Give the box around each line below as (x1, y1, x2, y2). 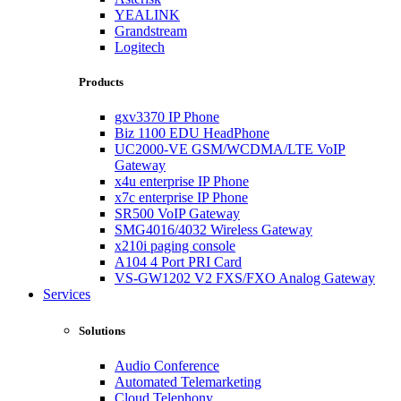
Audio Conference (115, 358, 219, 374)
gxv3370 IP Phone (115, 109, 219, 125)
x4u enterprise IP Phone (115, 174, 249, 190)
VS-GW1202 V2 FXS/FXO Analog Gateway (115, 270, 375, 286)
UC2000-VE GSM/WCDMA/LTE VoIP (115, 141, 346, 158)
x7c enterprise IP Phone (115, 190, 248, 206)
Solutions (79, 324, 125, 338)
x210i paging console (115, 238, 235, 254)
